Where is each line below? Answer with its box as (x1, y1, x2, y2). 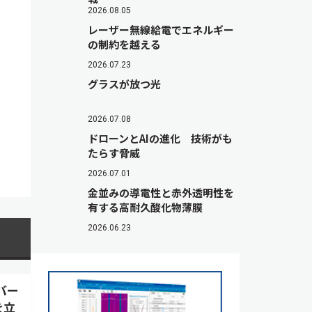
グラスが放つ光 (88, 77, 161, 91)
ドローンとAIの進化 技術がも (88, 131, 233, 146)
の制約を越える (88, 37, 161, 52)
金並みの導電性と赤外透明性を (88, 185, 234, 200)
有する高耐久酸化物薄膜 (88, 200, 203, 214)
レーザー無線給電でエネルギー (88, 22, 234, 37)
